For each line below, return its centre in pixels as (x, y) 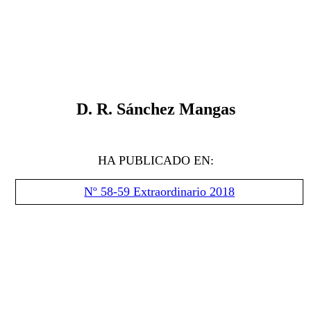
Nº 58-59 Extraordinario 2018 (160, 192)
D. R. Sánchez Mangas (155, 109)
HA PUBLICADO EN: (155, 160)
